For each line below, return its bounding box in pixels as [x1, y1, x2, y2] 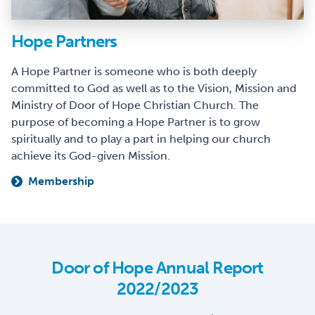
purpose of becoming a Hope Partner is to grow [11, 115, 260, 129]
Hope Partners [11, 31, 117, 52]
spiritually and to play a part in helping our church [11, 132, 271, 146]
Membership [28, 174, 94, 188]
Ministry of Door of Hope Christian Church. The [11, 98, 259, 112]
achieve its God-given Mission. [11, 149, 170, 163]
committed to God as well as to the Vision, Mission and [11, 82, 297, 96]
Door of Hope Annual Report [51, 257, 264, 278]
